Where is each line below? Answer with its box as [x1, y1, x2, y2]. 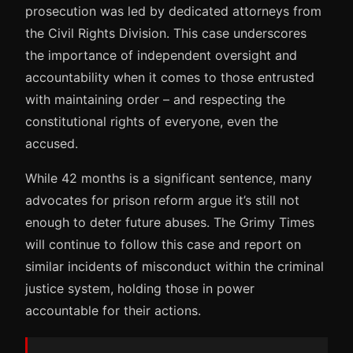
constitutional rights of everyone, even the [25, 113, 278, 129]
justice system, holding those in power [25, 280, 255, 296]
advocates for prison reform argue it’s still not [25, 191, 299, 208]
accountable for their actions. [25, 302, 201, 318]
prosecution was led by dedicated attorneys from [25, 2, 321, 19]
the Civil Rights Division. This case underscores [25, 24, 307, 41]
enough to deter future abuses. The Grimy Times [25, 214, 314, 230]
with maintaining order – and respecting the [25, 91, 285, 107]
